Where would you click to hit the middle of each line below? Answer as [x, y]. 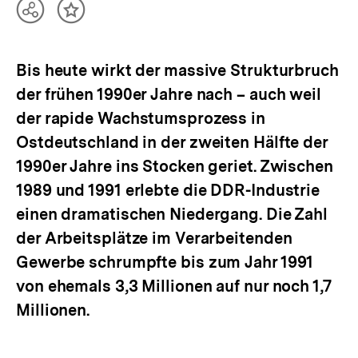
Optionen [62, 33]
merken [96, 33]
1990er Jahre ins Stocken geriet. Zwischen [175, 166]
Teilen [50, 17]
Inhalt [90, 17]
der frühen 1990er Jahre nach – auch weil [169, 94]
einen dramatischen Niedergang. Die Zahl [172, 214]
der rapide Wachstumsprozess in [141, 118]
